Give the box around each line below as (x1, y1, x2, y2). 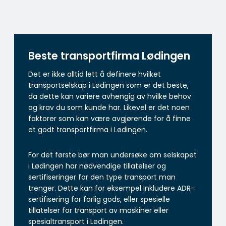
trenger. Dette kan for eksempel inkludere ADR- (28, 183, 195, 194)
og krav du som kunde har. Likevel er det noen (28, 102, 190, 113)
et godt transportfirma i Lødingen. (28, 125, 147, 135)
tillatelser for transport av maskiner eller (28, 205, 168, 216)
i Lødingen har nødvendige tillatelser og (28, 161, 166, 172)
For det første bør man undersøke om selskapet (28, 150, 197, 160)
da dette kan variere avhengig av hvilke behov (28, 91, 191, 102)
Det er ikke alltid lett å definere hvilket (28, 69, 161, 80)
